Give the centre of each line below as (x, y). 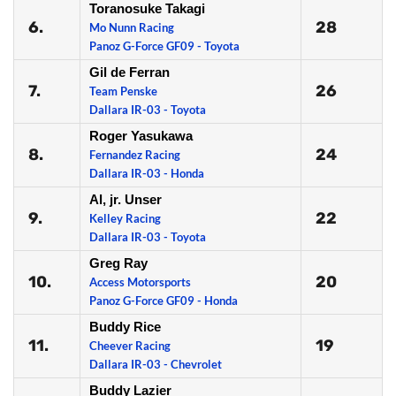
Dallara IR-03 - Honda (147, 173)
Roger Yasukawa (141, 136)
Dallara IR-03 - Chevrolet (156, 364)
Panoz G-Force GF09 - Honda (164, 301)
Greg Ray (118, 263)
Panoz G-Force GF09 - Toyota (164, 46)
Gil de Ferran (129, 72)
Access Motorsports (140, 282)
